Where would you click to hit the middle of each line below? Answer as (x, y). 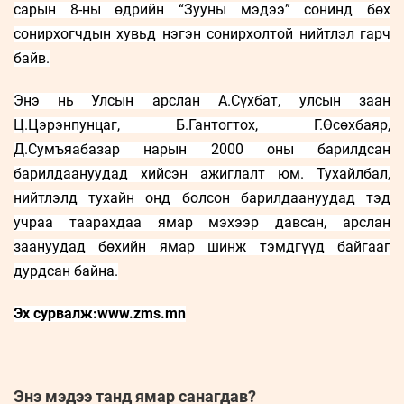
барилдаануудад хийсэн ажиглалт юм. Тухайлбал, (202, 173)
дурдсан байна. (66, 271)
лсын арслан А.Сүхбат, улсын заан (245, 100)
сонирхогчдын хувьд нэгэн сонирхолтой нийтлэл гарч (202, 33)
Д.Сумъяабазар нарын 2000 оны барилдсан (202, 149)
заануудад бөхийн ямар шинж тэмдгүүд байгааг (202, 246)
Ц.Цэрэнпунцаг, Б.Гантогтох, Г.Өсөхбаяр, (202, 124)
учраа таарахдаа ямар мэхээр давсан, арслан (202, 222)
